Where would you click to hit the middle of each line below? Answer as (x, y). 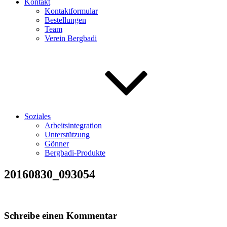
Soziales (37, 116)
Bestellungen (65, 20)
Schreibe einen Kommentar (61, 215)
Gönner (57, 144)
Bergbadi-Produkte (75, 153)
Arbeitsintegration (73, 125)
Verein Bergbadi (71, 38)
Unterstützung (67, 135)
